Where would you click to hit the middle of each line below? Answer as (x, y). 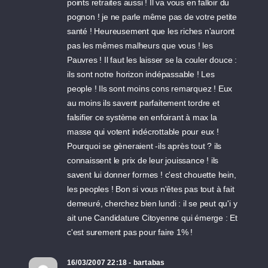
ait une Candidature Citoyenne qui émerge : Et (152, 218)
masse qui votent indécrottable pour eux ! (143, 132)
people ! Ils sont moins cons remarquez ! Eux (150, 89)
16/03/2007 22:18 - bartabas (116, 263)
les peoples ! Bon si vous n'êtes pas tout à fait (151, 189)
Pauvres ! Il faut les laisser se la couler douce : (152, 60)
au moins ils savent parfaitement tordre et (143, 103)
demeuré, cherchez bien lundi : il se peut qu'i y (152, 203)
